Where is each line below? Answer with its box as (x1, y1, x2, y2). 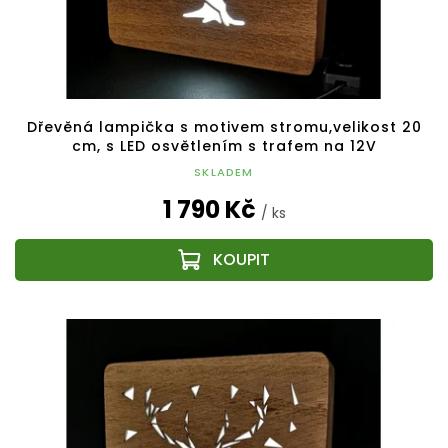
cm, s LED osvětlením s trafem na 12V (71, 135, 377, 156)
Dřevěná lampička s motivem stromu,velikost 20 (26, 116, 422, 137)
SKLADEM (194, 163, 254, 180)
